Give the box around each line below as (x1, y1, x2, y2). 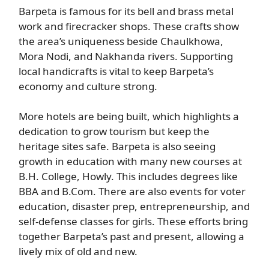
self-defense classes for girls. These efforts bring (19, 214, 248, 228)
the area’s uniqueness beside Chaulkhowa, (19, 34, 223, 48)
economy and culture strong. (19, 79, 157, 93)
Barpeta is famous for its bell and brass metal (19, 4, 234, 18)
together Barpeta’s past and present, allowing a (19, 229, 244, 243)
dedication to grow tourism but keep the (19, 124, 210, 138)
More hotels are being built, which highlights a (19, 109, 239, 123)
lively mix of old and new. (19, 244, 138, 258)
